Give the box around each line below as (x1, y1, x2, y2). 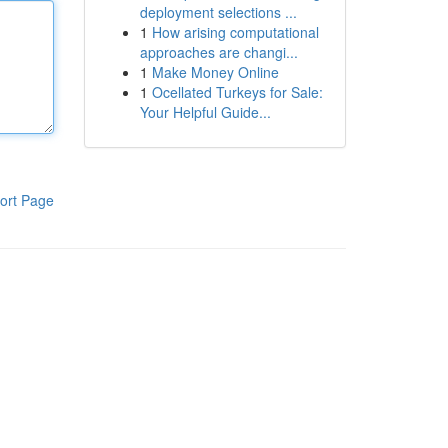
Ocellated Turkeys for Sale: (151, 82, 323, 102)
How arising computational (151, 22, 319, 42)
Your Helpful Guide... (139, 102, 271, 122)
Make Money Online (151, 62, 279, 82)
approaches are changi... (139, 42, 298, 62)
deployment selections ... (139, 2, 297, 22)
